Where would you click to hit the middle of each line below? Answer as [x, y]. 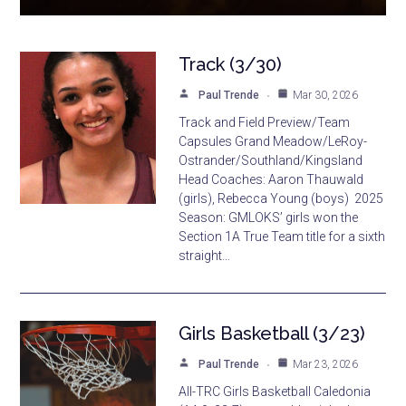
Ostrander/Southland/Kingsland [271, 160]
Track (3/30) [231, 64]
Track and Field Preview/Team [265, 122]
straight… [205, 255]
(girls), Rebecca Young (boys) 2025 [281, 198]
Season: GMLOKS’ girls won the [269, 217]
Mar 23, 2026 [326, 364]
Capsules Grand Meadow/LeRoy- [273, 141]
